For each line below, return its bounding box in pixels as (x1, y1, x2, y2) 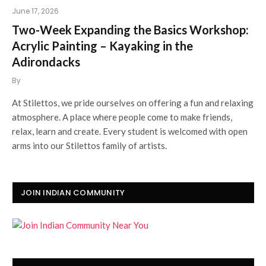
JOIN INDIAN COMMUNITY (21, 186, 125, 198)
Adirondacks (12, 54, 80, 69)
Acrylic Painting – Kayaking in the (12, 38, 193, 53)
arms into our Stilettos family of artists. (12, 140, 167, 151)
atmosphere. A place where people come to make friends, (12, 111, 232, 122)
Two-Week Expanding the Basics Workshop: (12, 22, 249, 37)
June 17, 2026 (12, 5, 59, 16)
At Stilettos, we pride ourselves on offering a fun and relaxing (12, 97, 254, 108)
